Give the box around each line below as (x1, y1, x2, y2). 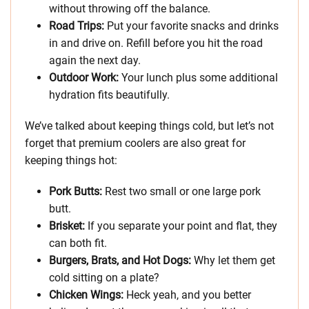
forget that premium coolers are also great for (25, 137, 246, 150)
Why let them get (194, 254, 275, 268)
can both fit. (49, 237, 107, 250)
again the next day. (49, 54, 141, 68)
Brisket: (49, 219, 88, 233)
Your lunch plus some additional (121, 71, 278, 85)
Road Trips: (49, 19, 107, 33)
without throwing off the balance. (49, 2, 210, 16)
